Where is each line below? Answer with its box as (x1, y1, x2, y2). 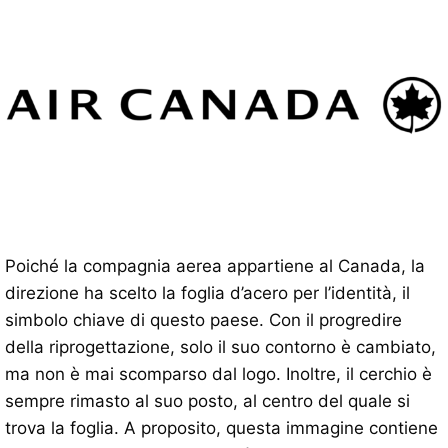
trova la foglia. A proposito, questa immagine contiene (5, 417, 438, 438)
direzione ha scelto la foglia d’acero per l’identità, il (5, 282, 410, 303)
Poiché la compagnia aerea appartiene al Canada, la (5, 255, 425, 276)
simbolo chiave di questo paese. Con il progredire (5, 309, 402, 330)
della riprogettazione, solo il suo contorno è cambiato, (5, 336, 436, 357)
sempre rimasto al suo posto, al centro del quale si (5, 390, 410, 411)
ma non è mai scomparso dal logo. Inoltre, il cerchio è (5, 363, 432, 384)
